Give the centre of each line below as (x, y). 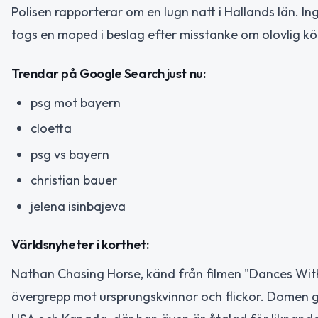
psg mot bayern (76, 102)
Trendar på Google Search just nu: (109, 73)
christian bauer (74, 180)
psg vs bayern (70, 154)
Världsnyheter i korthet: (80, 245)
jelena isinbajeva (78, 206)
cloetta (51, 128)
